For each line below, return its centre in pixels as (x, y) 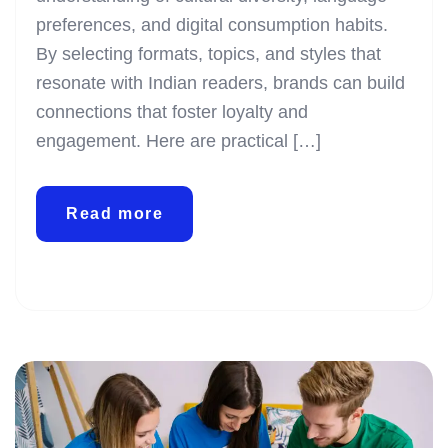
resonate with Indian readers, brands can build (220, 83)
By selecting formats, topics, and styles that (208, 54)
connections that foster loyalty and (172, 112)
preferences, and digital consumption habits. (212, 25)
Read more (115, 214)
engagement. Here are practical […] (178, 141)
